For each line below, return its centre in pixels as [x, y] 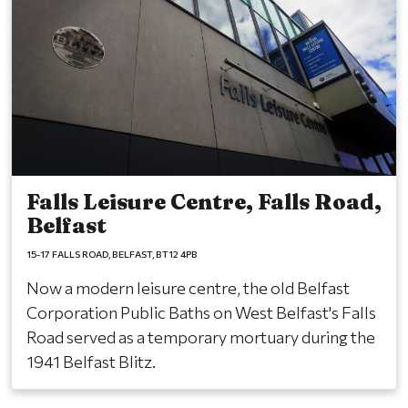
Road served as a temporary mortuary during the [201, 337]
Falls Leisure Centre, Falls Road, [204, 202]
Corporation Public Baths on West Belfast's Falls [201, 313]
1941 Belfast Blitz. [91, 362]
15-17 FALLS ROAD [67, 254]
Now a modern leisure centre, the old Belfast [188, 288]
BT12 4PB [177, 254]
